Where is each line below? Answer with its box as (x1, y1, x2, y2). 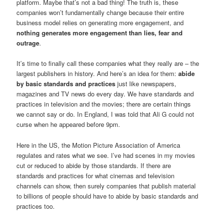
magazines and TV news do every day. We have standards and (16, 89, 194, 99)
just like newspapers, (115, 79, 177, 89)
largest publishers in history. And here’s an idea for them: (16, 69, 179, 78)
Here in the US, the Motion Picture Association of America (16, 140, 181, 150)
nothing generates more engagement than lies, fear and (16, 28, 183, 38)
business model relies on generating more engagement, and (16, 18, 184, 28)
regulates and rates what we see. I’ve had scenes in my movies (16, 150, 196, 160)
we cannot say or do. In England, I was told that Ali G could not (16, 109, 195, 119)
